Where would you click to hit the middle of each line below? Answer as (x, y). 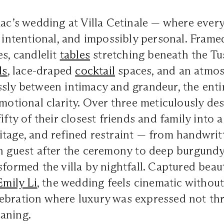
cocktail (95, 70)
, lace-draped (41, 70)
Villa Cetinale (116, 22)
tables (75, 54)
